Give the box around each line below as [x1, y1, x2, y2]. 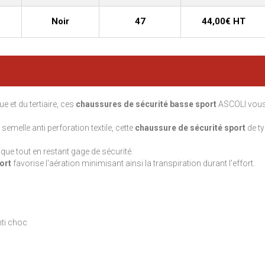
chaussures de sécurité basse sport [76, 99, 216, 109]
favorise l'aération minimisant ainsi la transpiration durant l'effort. [11, 159, 255, 168]
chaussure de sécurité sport [135, 123, 245, 132]
